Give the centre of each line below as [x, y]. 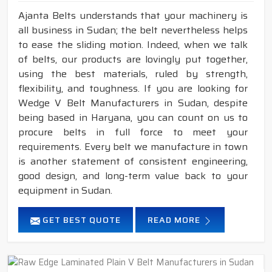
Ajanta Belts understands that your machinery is [133, 16]
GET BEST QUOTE [80, 220]
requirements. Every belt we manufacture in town [133, 147]
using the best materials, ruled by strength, [133, 74]
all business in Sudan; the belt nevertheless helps [133, 30]
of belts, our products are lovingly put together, [133, 59]
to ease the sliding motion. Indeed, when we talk [133, 45]
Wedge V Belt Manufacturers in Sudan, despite [133, 103]
